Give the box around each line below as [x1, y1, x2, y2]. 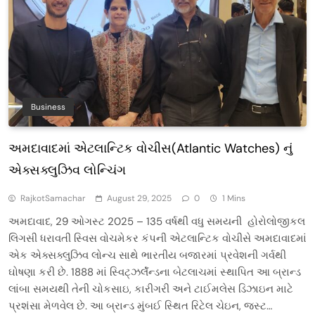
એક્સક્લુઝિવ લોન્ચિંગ [8, 161, 126, 179]
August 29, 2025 [107, 192, 172, 204]
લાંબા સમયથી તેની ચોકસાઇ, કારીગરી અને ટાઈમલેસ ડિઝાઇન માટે [8, 281, 293, 296]
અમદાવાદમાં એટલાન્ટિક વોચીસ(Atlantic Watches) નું [8, 139, 292, 157]
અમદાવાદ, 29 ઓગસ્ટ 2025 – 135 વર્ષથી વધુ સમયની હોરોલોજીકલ [8, 214, 305, 229]
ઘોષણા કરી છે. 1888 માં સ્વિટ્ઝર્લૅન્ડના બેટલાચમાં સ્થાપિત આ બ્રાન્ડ [8, 264, 301, 279]
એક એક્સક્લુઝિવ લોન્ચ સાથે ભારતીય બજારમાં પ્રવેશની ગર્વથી [8, 247, 286, 262]
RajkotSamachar [20, 192, 85, 204]
